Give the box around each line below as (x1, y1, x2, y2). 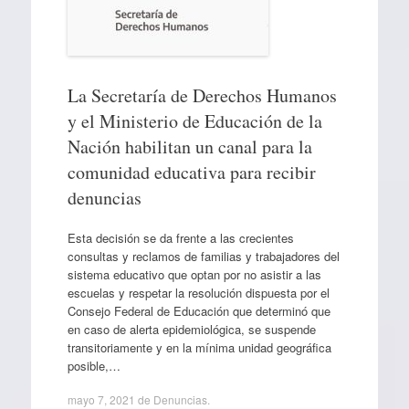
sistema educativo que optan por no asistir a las (67, 265, 321, 283)
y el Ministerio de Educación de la (67, 109, 322, 133)
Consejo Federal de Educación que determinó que (67, 301, 330, 320)
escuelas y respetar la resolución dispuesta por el (67, 283, 330, 301)
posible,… (67, 356, 121, 374)
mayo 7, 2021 (67, 392, 135, 407)
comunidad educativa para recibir (67, 160, 316, 184)
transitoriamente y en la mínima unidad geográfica (67, 338, 331, 356)
